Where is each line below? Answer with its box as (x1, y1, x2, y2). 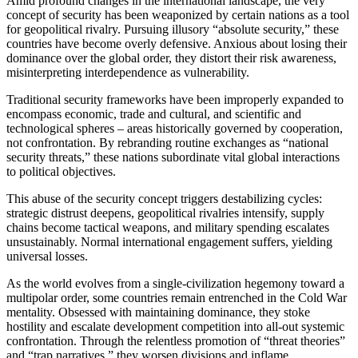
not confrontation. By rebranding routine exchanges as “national (6, 135, 328, 149)
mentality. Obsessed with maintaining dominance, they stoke (6, 304, 310, 319)
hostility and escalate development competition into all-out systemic (6, 319, 344, 333)
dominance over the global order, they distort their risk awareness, (6, 50, 336, 65)
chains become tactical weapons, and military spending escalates (6, 220, 329, 234)
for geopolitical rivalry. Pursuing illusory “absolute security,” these (6, 22, 339, 36)
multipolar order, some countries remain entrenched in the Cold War (6, 290, 347, 304)
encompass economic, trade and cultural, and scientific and (6, 106, 301, 121)
